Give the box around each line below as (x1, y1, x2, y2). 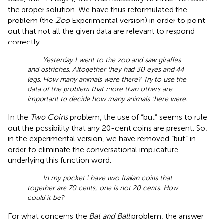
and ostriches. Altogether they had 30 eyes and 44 (27, 65, 184, 74)
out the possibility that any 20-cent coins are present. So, (8, 123, 207, 132)
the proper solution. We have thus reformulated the (8, 4, 187, 14)
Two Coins (30, 112, 68, 122)
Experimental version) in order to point (70, 15, 205, 25)
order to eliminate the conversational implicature (8, 144, 178, 154)
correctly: (8, 37, 42, 46)
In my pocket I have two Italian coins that (43, 174, 172, 182)
